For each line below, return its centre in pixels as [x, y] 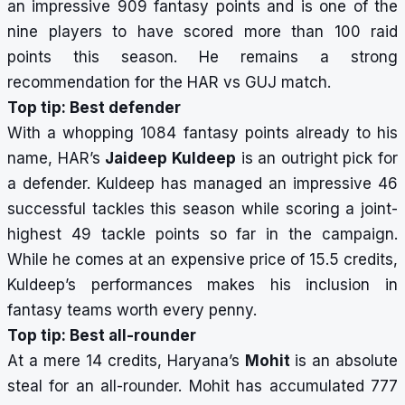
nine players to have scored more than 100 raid [202, 32]
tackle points [150, 235]
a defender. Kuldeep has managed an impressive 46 [202, 184]
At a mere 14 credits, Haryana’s [126, 361]
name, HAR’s [57, 159]
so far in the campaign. [298, 235]
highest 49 [54, 235]
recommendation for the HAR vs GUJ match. [169, 83]
